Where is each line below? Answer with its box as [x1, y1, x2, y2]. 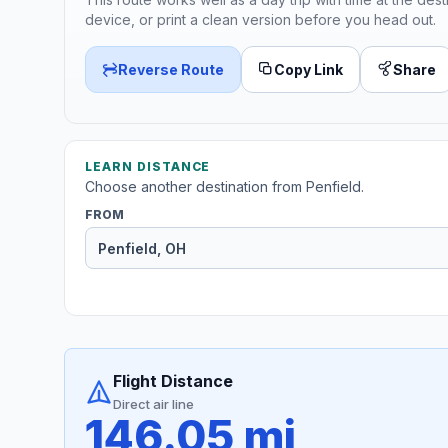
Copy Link [274, 60, 343, 78]
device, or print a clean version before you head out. [85, 10, 436, 28]
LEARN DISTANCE [85, 159, 211, 175]
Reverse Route [118, 60, 224, 78]
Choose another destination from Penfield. [85, 178, 364, 196]
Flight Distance [113, 371, 233, 392]
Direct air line [113, 396, 194, 413]
